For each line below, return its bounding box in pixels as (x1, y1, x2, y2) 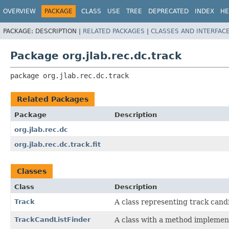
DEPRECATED (148, 8, 189, 15)
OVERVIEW (3, 8, 36, 15)
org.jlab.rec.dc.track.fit (14, 140, 101, 148)
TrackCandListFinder (14, 215, 90, 223)
